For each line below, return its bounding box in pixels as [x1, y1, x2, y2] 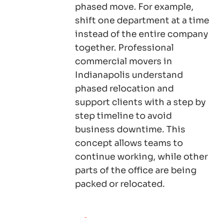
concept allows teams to [75, 138, 183, 149]
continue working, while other [75, 151, 208, 163]
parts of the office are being [75, 165, 197, 176]
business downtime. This [75, 124, 185, 135]
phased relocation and [75, 83, 174, 94]
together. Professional [75, 42, 174, 54]
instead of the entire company [75, 29, 208, 40]
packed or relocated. [75, 179, 165, 190]
